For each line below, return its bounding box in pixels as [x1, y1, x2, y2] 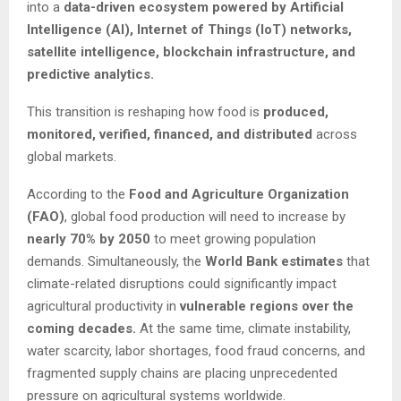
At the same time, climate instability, [140, 320, 351, 337]
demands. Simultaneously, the [27, 253, 205, 270]
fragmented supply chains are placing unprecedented [27, 365, 337, 382]
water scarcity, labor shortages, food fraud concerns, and [27, 343, 365, 360]
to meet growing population [150, 231, 316, 248]
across [312, 126, 357, 143]
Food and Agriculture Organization [129, 186, 349, 203]
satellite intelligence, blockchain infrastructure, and [27, 44, 355, 61]
